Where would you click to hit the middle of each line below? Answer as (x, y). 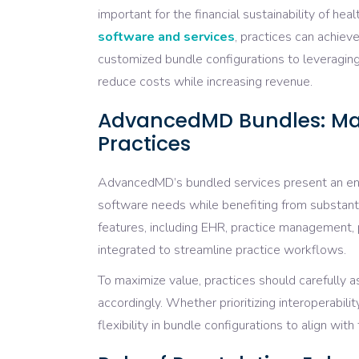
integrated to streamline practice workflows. (222, 250)
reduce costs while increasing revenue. (205, 82)
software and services (166, 37)
